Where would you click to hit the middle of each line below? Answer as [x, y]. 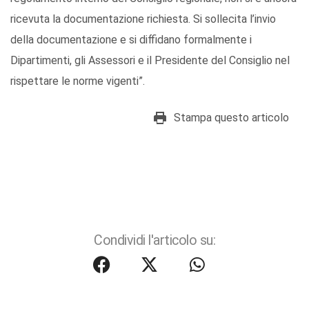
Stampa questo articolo [231, 118]
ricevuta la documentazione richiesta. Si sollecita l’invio [143, 19]
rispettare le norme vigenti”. [78, 81]
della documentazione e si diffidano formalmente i [131, 40]
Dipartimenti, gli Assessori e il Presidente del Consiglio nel [150, 61]
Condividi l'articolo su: [154, 241]
